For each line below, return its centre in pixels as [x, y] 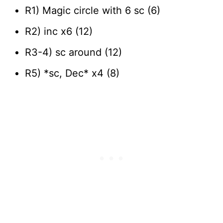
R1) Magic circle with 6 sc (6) [93, 10]
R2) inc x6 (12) [59, 31]
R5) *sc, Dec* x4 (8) [72, 73]
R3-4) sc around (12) [73, 52]
